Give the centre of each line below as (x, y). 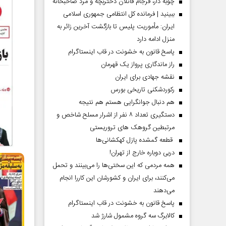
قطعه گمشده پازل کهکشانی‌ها (134, 140)
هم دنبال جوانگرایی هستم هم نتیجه (127, 102)
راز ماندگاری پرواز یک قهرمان (138, 65)
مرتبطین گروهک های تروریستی (132, 128)
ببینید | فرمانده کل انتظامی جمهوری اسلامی (119, 14)
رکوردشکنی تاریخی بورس (143, 90)
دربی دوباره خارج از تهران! (142, 153)
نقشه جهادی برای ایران (145, 77)
